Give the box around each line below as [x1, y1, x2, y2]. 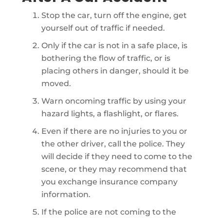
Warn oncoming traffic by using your [41, 96, 186, 106]
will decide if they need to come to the [41, 152, 192, 161]
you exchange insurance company [41, 177, 178, 186]
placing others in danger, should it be [41, 66, 189, 75]
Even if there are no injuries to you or [41, 127, 187, 136]
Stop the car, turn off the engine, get [41, 11, 187, 20]
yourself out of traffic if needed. [41, 23, 165, 33]
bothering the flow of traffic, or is [41, 54, 170, 63]
